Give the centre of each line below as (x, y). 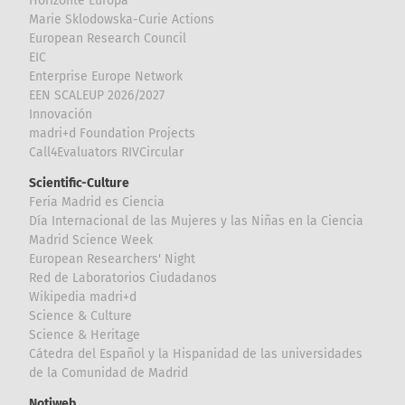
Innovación (61, 114)
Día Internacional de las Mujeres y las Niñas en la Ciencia (197, 221)
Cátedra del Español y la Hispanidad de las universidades (196, 353)
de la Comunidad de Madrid (109, 372)
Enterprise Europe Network (106, 76)
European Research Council (108, 38)
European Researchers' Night (113, 259)
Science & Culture (81, 316)
